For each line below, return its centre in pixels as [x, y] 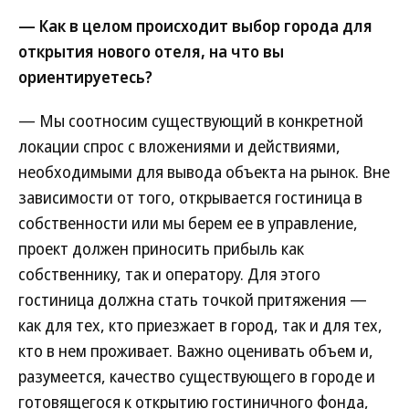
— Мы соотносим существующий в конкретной [191, 121]
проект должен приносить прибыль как [161, 248]
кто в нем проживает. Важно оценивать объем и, [196, 351]
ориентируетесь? [85, 77]
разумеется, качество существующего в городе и [197, 376]
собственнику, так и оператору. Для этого [169, 274]
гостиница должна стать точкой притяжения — [193, 299]
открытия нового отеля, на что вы [151, 51]
